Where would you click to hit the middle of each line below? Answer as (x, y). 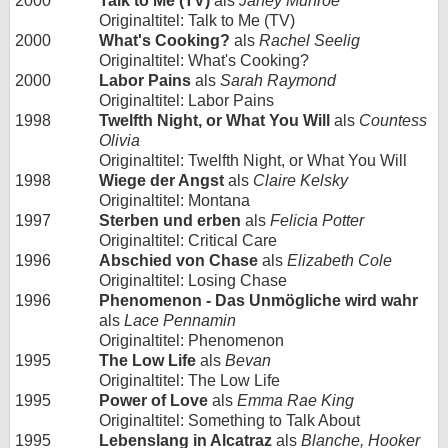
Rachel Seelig (309, 40)
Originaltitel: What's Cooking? (204, 60)
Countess (393, 120)
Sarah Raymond (278, 80)
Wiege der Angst (161, 180)
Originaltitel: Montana (174, 200)
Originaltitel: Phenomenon (191, 340)
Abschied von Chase (180, 260)
